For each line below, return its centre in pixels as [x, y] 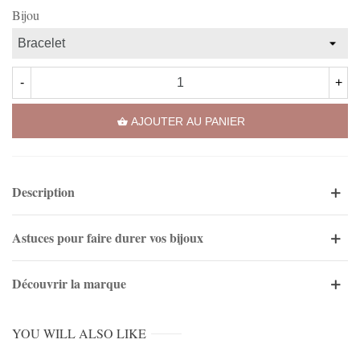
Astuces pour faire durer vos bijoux [108, 238]
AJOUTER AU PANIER [188, 122]
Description [43, 192]
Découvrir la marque [69, 284]
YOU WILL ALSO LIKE [79, 333]
